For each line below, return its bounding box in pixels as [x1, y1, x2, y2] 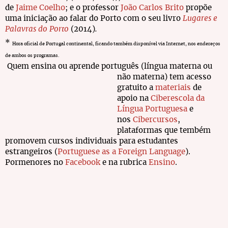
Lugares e [183, 15, 217, 22]
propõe [184, 4, 212, 12]
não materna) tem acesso [117, 73, 211, 81]
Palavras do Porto [5, 25, 69, 33]
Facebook [65, 159, 100, 166]
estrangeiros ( [5, 148, 58, 156]
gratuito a [117, 84, 155, 92]
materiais [155, 84, 191, 92]
